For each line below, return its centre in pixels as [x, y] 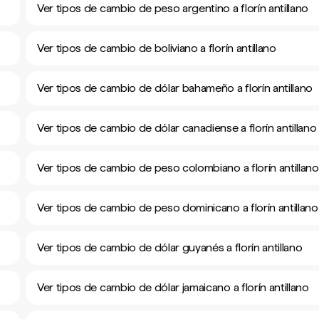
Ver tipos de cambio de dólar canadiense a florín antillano [177, 128]
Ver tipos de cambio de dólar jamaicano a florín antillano [173, 287]
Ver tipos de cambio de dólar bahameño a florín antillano [175, 88]
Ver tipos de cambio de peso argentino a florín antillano [173, 8]
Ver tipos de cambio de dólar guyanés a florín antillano [170, 247]
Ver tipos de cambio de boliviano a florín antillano [157, 48]
